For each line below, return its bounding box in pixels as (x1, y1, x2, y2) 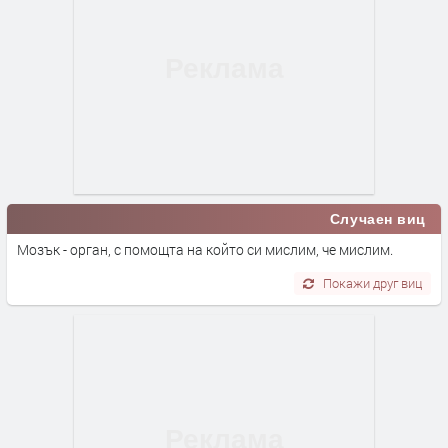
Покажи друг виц (323, 274, 423, 291)
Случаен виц (329, 210, 426, 227)
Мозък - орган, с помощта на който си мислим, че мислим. (17, 239, 393, 259)
